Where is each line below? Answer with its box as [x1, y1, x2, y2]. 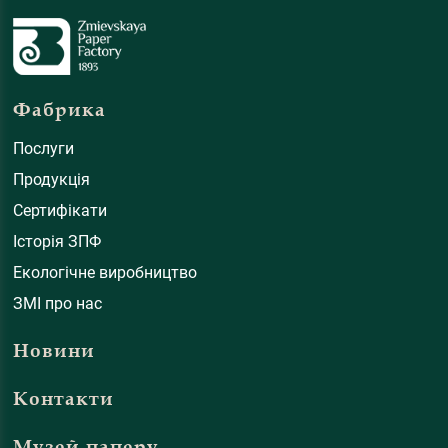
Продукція [13, 170, 91, 190]
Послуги [13, 139, 75, 159]
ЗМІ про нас [13, 294, 103, 314]
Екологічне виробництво [13, 263, 198, 283]
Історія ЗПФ [13, 232, 102, 252]
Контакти [13, 387, 115, 411]
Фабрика [13, 98, 107, 122]
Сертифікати [13, 201, 108, 221]
